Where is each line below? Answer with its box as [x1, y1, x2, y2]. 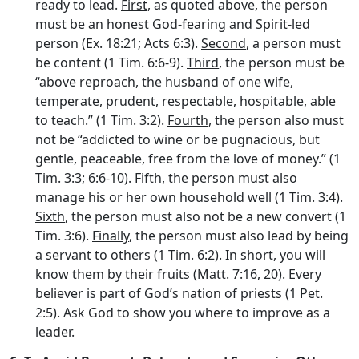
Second [201, 34, 246, 52]
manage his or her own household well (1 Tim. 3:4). [35, 188, 343, 206]
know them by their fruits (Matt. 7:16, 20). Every [35, 264, 321, 283]
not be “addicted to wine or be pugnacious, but [35, 130, 320, 148]
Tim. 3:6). [35, 226, 92, 244]
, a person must [246, 34, 341, 52]
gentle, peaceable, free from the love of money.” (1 [35, 149, 341, 167]
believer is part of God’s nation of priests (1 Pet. [35, 284, 323, 302]
